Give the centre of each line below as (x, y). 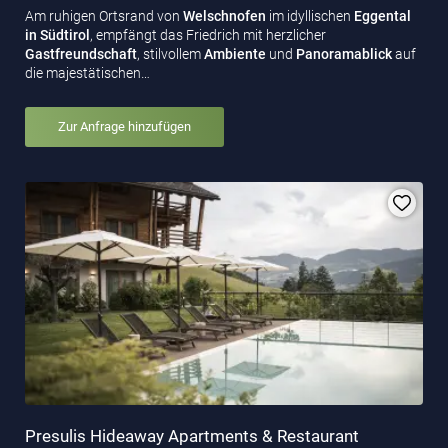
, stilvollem (170, 54)
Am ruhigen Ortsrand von (104, 16)
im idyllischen (311, 16)
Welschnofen (226, 16)
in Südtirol (57, 35)
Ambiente (236, 54)
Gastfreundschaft (81, 54)
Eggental (382, 16)
